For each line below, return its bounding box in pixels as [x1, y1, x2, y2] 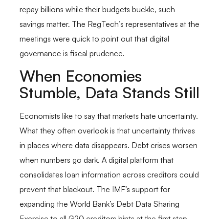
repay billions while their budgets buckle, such [20, 4, 175, 15]
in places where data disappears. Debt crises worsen [20, 140, 197, 151]
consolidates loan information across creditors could [20, 170, 199, 180]
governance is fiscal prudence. [20, 48, 125, 59]
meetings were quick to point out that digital [20, 34, 169, 44]
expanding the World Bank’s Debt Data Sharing [20, 199, 179, 209]
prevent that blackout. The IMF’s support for [20, 184, 170, 195]
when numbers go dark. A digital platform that [20, 155, 174, 165]
